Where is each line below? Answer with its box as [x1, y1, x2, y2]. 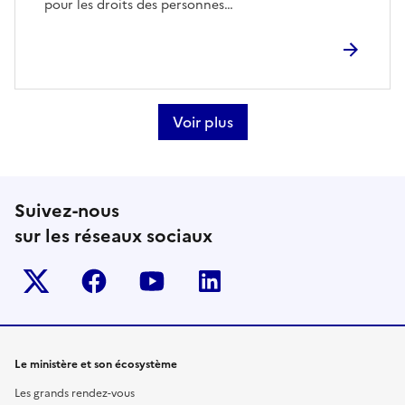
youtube [174, 268, 240, 293]
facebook [116, 268, 188, 293]
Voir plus [172, 111, 233, 133]
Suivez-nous [14, 197, 119, 224]
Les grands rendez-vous [14, 385, 135, 401]
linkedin [231, 268, 294, 293]
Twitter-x [58, 268, 128, 293]
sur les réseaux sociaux [14, 222, 212, 250]
